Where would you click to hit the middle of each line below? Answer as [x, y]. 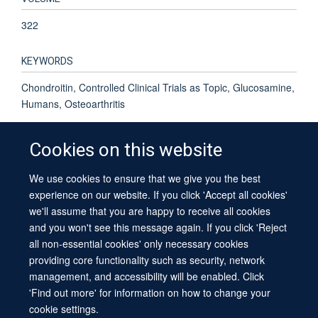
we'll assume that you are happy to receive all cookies [150, 210]
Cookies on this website [126, 150]
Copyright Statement [94, 212]
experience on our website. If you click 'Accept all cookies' [159, 194]
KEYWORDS [47, 61]
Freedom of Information [154, 195]
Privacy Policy [230, 195]
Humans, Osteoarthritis [73, 103]
